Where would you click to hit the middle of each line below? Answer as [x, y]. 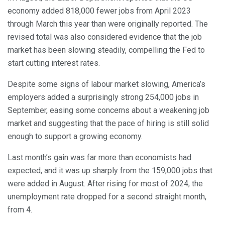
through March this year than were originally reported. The [108, 24]
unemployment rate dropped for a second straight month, [107, 197]
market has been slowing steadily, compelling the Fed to [106, 50]
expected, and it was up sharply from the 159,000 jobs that [110, 171]
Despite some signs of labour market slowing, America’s [106, 84]
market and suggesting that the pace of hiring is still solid [108, 124]
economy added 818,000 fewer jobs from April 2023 [99, 11]
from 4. [20, 210]
